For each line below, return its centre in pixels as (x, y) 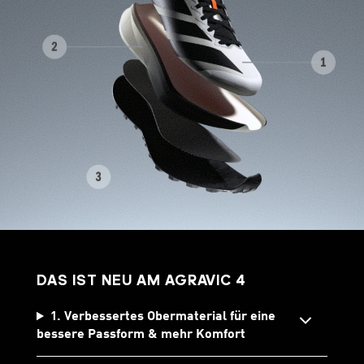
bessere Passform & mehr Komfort (141, 335)
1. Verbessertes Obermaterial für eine (162, 317)
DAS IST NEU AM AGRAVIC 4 (141, 282)
